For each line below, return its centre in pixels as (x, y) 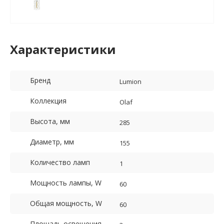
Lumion (130, 82)
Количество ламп (60, 162)
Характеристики (63, 49)
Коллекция (48, 101)
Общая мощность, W (66, 203)
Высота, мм (50, 121)
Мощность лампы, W (66, 183)
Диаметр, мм (52, 142)
